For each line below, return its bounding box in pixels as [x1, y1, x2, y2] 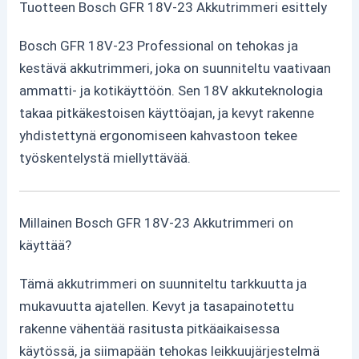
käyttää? [19, 237, 72, 254]
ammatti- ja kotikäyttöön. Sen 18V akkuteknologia [19, 82, 324, 99]
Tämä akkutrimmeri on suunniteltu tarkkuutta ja [19, 276, 308, 292]
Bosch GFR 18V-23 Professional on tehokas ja [19, 37, 299, 54]
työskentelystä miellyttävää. [19, 149, 192, 166]
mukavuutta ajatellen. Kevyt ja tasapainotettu [19, 298, 295, 315]
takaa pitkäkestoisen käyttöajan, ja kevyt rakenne [19, 104, 315, 121]
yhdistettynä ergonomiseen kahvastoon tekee [19, 127, 298, 143]
